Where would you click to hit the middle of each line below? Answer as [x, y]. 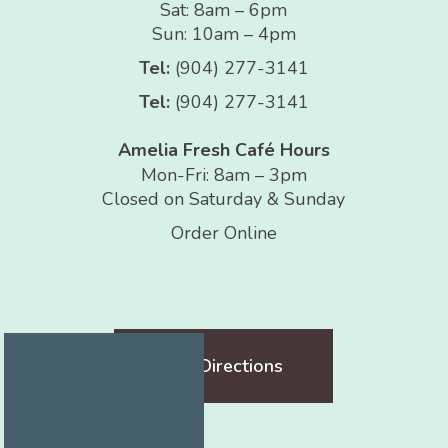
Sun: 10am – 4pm [223, 34]
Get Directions [224, 366]
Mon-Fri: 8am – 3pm [223, 175]
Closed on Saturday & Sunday [224, 199]
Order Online [223, 233]
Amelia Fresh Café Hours [223, 150]
